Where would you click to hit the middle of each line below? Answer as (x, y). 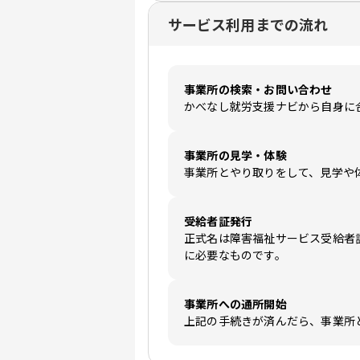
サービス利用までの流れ (248, 25)
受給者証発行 (219, 221)
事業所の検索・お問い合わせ (258, 90)
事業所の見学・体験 (235, 155)
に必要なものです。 (235, 255)
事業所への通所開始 (235, 304)
